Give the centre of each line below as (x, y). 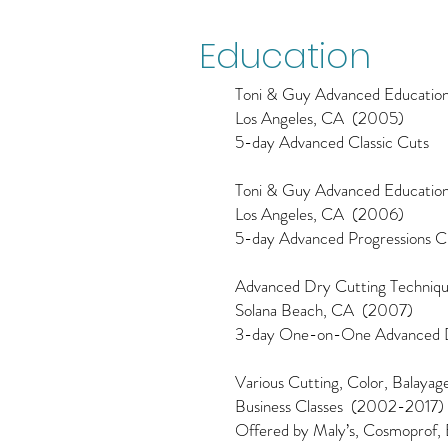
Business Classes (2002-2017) (339, 406)
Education (285, 55)
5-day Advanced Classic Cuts (332, 142)
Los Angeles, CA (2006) (319, 214)
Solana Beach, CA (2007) (324, 310)
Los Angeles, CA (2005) (319, 118)
